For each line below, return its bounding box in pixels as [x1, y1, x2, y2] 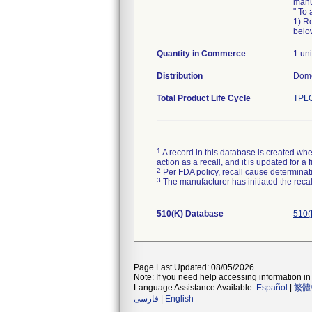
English [165, 294, 194, 304]
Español [256, 283, 288, 292]
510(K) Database [157, 209, 224, 219]
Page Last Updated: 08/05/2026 [134, 263, 254, 272]
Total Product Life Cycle [157, 93, 251, 103]
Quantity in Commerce [157, 49, 246, 58]
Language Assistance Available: [134, 283, 256, 292]
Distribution [157, 71, 203, 81]
